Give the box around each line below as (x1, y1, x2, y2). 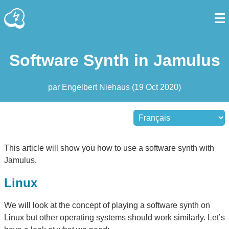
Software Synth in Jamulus (9, 51, 220, 70)
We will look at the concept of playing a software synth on (4, 200, 210, 210)
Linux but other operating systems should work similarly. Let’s (4, 213, 225, 222)
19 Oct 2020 (134, 82, 178, 91)
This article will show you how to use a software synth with (4, 143, 214, 152)
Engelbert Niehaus (62, 82, 132, 91)
